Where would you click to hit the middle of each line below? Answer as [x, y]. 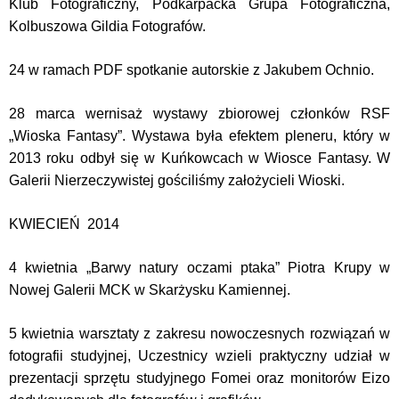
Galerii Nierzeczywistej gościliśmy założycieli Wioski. [177, 180]
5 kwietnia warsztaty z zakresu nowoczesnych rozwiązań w [199, 334]
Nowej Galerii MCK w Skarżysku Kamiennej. [150, 290]
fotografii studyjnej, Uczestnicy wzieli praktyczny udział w [199, 356]
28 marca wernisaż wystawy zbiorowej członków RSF [199, 114]
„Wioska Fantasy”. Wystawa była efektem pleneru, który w [199, 136]
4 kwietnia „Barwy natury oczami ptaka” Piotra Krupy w [199, 268]
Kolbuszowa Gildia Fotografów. [107, 26]
